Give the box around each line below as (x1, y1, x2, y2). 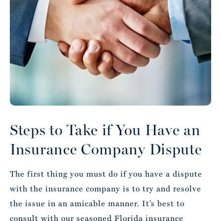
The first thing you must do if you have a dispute (10, 168, 202, 180)
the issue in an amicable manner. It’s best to (10, 197, 184, 209)
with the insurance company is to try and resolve (10, 183, 201, 194)
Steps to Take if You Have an (10, 121, 201, 139)
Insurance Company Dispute (10, 140, 202, 158)
